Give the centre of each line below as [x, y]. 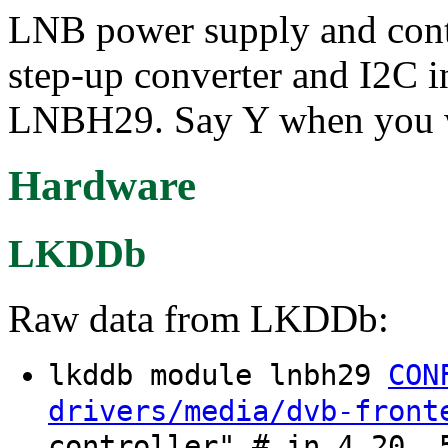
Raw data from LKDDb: [198, 319]
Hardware [102, 186]
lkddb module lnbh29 [218, 375]
